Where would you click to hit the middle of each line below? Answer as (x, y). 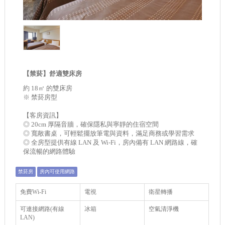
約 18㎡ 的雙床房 (48, 88)
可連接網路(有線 (42, 209)
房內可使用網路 (58, 171)
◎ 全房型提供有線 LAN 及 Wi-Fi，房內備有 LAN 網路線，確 (110, 142)
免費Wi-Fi (33, 192)
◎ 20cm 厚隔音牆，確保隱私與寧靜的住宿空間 (91, 124)
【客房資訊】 (43, 115)
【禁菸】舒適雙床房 (53, 73)
